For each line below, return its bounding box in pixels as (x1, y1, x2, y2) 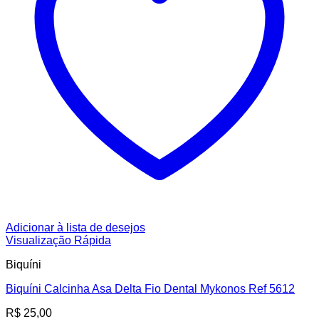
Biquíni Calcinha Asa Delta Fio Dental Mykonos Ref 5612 (6, 283, 295, 296)
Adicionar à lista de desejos (6, 221, 145, 234)
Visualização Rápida (6, 234, 111, 247)
